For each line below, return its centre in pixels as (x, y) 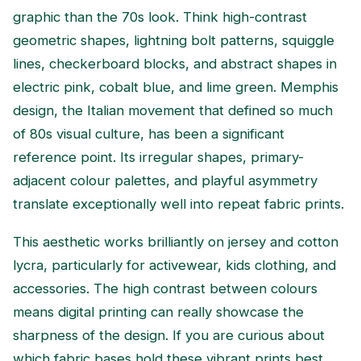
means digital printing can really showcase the (158, 311)
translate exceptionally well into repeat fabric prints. (178, 204)
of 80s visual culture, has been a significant (149, 134)
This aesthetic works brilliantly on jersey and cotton (176, 241)
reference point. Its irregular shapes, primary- (158, 158)
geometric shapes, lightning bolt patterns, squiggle (174, 41)
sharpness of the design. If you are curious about (169, 335)
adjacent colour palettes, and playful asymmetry (165, 181)
